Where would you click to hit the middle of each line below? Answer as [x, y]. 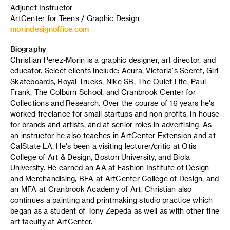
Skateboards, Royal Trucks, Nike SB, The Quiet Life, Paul [108, 81]
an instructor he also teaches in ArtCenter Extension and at [113, 135]
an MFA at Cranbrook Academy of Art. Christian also [101, 189]
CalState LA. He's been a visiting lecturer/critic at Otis [103, 146]
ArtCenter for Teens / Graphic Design [75, 18]
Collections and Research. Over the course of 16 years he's [112, 103]
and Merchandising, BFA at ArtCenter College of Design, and [115, 178]
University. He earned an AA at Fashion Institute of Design [110, 167]
